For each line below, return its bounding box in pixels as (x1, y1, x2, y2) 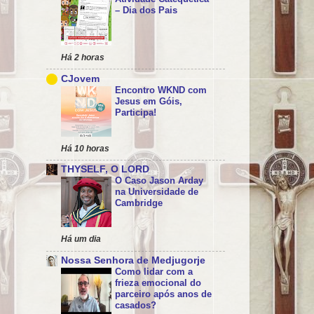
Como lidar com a (115, 266, 193, 278)
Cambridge (115, 198, 163, 209)
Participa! (115, 107, 156, 118)
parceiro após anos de (115, 289, 212, 300)
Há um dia (61, 234, 101, 245)
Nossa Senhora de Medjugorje (61, 255, 205, 266)
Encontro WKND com (115, 84, 207, 95)
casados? (115, 300, 156, 311)
